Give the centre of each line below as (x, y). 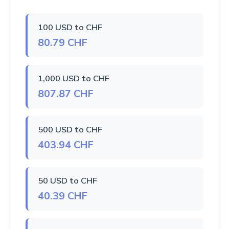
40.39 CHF (63, 196)
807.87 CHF (66, 94)
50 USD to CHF (67, 181)
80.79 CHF (63, 43)
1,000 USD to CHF (74, 79)
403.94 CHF (66, 145)
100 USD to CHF (70, 28)
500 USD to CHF (70, 130)
